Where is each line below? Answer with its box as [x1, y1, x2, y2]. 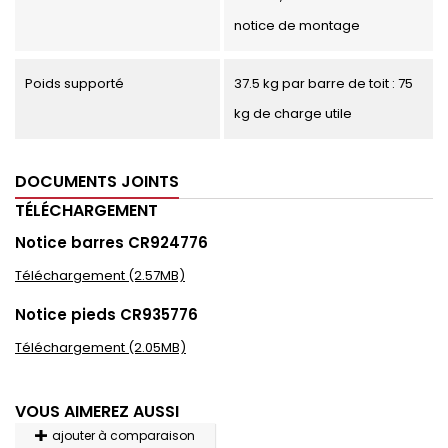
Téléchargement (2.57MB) [15, 266, 185, 285]
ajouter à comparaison [51, 427, 195, 444]
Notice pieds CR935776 [15, 304, 198, 325]
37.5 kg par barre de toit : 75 [233, 74, 413, 93]
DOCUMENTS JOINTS [15, 170, 179, 193]
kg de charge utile [233, 104, 352, 123]
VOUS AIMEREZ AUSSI [15, 400, 179, 423]
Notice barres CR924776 [15, 232, 208, 253]
